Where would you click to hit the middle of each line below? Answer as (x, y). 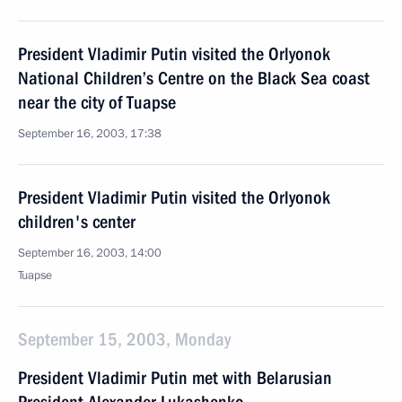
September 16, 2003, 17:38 (90, 134)
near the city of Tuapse (97, 102)
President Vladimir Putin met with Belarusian (175, 378)
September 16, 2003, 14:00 (90, 253)
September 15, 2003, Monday (124, 339)
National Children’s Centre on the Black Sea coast (194, 78)
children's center (77, 222)
